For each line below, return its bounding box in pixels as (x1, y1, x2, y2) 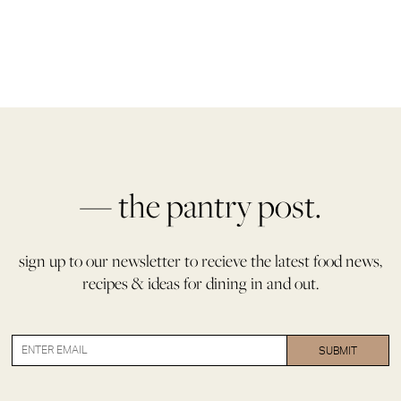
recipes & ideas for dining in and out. (81, 272, 319, 295)
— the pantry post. (79, 183, 321, 228)
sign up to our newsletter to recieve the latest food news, (18, 250, 382, 273)
